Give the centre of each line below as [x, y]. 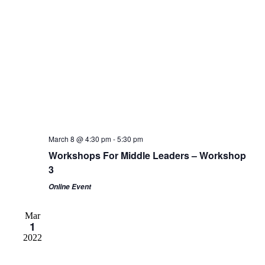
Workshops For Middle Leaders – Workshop [147, 155]
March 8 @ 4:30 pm [80, 138]
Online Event [70, 186]
